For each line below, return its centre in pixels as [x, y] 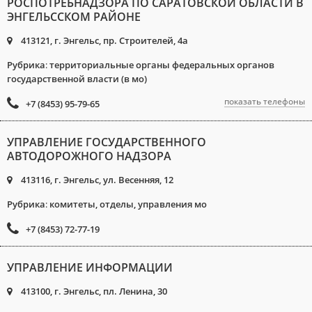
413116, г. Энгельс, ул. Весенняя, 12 [96, 180]
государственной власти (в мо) [77, 79]
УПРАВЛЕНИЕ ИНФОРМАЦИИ [90, 267]
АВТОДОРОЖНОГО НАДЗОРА [89, 156]
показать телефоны [265, 101]
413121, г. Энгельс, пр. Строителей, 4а [103, 40]
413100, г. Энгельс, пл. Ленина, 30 [93, 291]
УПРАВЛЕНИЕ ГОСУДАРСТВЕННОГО [107, 142]
